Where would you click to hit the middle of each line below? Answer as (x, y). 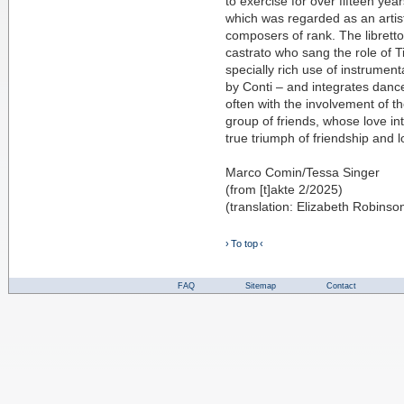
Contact (341, 286)
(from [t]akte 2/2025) (284, 190)
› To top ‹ (244, 243)
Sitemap (261, 286)
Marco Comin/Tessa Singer (303, 173)
